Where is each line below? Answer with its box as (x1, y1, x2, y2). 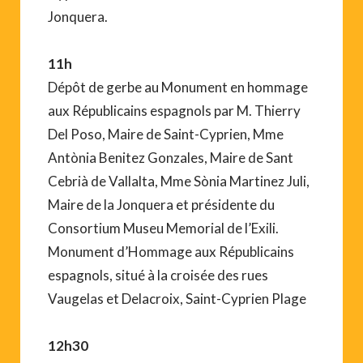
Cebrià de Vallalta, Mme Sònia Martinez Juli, (48, 172, 310, 190)
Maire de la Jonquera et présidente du (48, 195, 275, 213)
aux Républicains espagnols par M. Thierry (48, 101, 301, 119)
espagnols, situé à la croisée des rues (48, 266, 268, 284)
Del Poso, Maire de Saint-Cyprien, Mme (48, 125, 284, 143)
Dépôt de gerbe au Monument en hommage (48, 78, 308, 96)
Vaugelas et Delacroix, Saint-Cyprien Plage (48, 289, 306, 307)
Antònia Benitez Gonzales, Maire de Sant (48, 148, 293, 166)
